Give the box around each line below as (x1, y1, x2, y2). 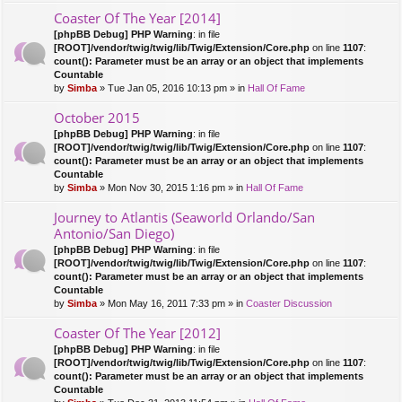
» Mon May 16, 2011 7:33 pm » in (97, 298, 246, 310)
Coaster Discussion (246, 298, 332, 310)
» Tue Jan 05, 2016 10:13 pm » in (97, 83, 248, 94)
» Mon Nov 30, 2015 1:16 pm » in (97, 182, 246, 194)
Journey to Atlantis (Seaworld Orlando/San (54, 208, 315, 227)
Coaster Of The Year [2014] (54, 9, 221, 28)
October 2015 (54, 109, 140, 127)
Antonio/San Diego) (54, 224, 174, 243)
